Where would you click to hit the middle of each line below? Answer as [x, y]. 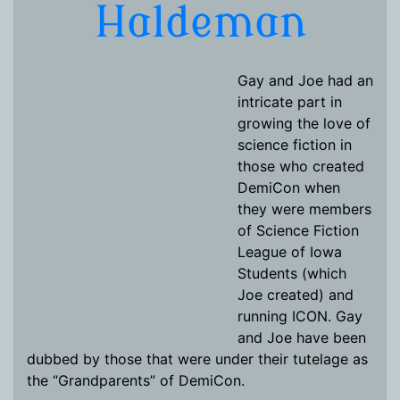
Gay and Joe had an [305, 80]
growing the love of [304, 123]
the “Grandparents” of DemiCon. [136, 380]
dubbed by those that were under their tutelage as [197, 359]
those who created [301, 166]
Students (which [292, 273]
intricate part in [290, 102]
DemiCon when [289, 187]
